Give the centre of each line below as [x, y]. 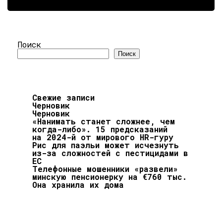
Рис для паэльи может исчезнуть [106, 145]
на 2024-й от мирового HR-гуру [103, 137]
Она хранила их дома [78, 185]
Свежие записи [63, 97]
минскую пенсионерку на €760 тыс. [110, 177]
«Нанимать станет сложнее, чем [104, 121]
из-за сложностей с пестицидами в [110, 153]
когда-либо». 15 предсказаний [100, 129]
